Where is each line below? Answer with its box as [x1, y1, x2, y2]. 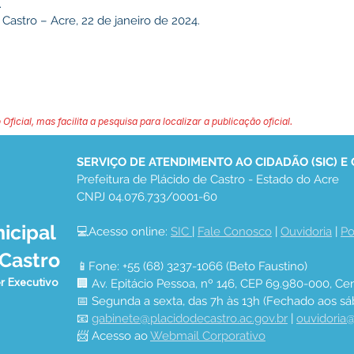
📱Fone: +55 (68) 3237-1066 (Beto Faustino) [77, 259, 307, 273]
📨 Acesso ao [77, 329, 150, 343]
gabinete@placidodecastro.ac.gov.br [92, 311, 288, 326]
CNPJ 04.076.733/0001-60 [77, 190, 217, 204]
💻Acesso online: [77, 224, 171, 239]
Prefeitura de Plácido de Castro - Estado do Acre [77, 172, 339, 186]
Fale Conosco [198, 224, 272, 239]
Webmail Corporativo [150, 329, 265, 343]
